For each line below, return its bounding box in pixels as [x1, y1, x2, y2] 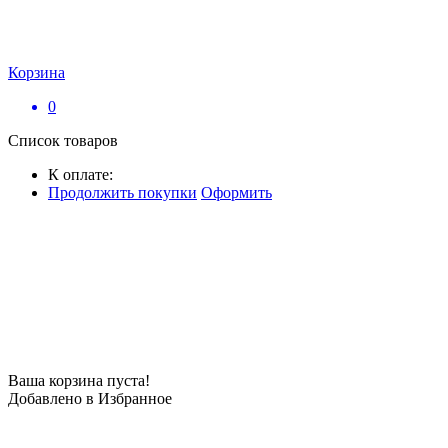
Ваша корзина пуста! [8, 372, 150, 389]
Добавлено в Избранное [8, 390, 172, 407]
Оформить [201, 184, 272, 201]
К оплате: [48, 166, 113, 183]
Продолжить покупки [48, 184, 197, 201]
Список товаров [8, 132, 118, 149]
